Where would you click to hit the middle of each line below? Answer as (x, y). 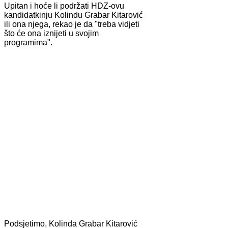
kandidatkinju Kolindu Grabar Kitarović (74, 15)
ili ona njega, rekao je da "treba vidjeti (72, 24)
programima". (28, 42)
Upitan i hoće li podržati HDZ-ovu (64, 6)
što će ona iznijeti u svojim (51, 33)
